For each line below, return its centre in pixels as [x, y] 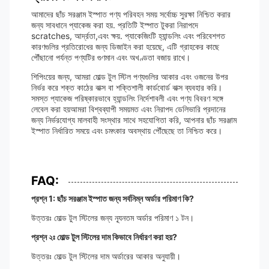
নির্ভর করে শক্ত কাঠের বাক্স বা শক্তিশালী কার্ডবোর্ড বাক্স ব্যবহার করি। [127, 87]
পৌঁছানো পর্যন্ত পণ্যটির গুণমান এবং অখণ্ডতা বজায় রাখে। [111, 57]
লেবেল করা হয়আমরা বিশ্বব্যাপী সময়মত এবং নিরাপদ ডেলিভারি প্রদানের [128, 109]
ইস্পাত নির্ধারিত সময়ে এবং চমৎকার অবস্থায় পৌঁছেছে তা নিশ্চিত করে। [127, 131]
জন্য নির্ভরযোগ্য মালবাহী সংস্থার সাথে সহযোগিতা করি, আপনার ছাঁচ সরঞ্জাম [134, 120]
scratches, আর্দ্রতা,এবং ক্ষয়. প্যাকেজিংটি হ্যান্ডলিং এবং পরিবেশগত [128, 36]
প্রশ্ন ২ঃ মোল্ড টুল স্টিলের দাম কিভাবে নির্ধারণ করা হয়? [104, 237]
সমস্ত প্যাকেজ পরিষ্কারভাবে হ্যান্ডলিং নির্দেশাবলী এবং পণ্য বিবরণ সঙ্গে [127, 98]
